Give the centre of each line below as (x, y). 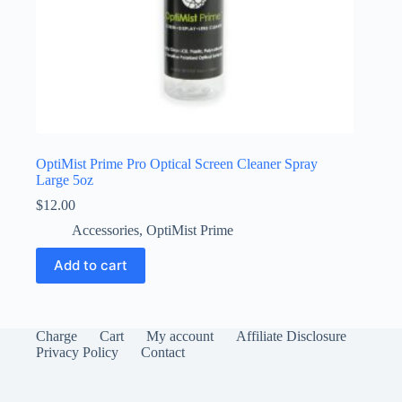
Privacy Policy (77, 352)
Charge (57, 336)
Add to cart (91, 266)
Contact (163, 352)
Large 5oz (65, 179)
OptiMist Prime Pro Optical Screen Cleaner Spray (177, 163)
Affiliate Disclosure (291, 336)
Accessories (105, 230)
